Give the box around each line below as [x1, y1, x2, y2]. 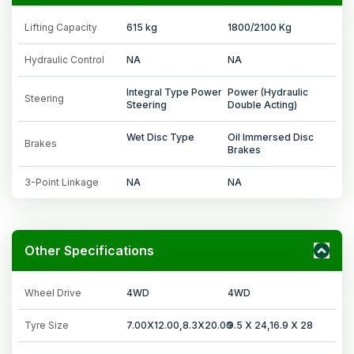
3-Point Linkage [24, 175, 99, 188]
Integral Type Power [126, 85, 222, 98]
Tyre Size [24, 318, 69, 331]
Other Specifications [24, 242, 154, 258]
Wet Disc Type [126, 130, 194, 143]
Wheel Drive [24, 286, 81, 299]
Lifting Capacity [24, 21, 97, 33]
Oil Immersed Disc [228, 130, 314, 143]
